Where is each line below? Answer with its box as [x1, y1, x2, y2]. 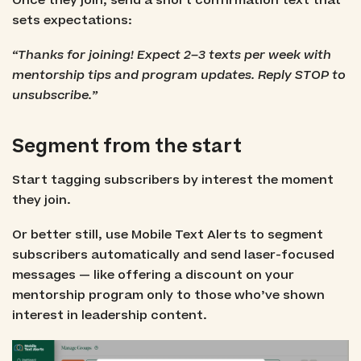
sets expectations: [11, 11, 132, 29]
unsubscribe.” [11, 86, 98, 104]
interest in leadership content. [11, 307, 207, 324]
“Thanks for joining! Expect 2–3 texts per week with [11, 46, 331, 64]
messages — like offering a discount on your [11, 267, 294, 284]
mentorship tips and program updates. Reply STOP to [11, 66, 346, 84]
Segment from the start [11, 133, 242, 160]
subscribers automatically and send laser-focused [11, 247, 334, 263]
